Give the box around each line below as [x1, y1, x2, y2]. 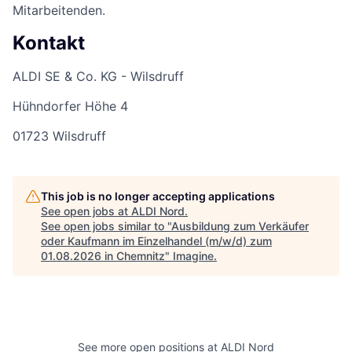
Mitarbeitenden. [13, 2, 105, 19]
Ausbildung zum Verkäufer [171, 219, 309, 233]
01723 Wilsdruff [13, 128, 106, 145]
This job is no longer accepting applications [41, 189, 275, 203]
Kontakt [13, 31, 85, 55]
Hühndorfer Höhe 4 [13, 98, 128, 115]
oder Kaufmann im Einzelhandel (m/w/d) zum [41, 234, 272, 248]
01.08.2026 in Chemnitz [41, 249, 165, 263]
